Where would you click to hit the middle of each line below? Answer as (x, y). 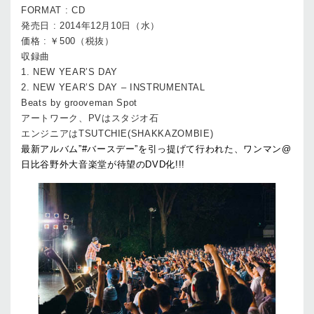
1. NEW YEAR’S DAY (70, 71)
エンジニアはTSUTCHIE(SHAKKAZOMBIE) (117, 133)
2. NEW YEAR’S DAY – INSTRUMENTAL (113, 87)
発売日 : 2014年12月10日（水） (90, 25)
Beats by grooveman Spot (79, 102)
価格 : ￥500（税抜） (68, 41)
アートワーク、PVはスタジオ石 (90, 118)
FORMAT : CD (53, 10)
